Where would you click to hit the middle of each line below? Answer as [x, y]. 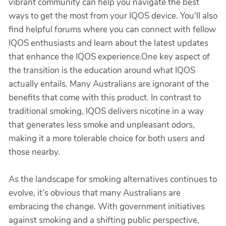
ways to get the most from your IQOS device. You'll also [113, 16]
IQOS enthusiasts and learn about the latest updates [108, 43]
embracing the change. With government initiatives [107, 207]
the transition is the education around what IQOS [102, 70]
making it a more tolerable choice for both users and [107, 138]
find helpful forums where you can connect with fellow [112, 30]
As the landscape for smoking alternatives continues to [113, 179]
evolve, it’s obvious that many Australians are [95, 193]
